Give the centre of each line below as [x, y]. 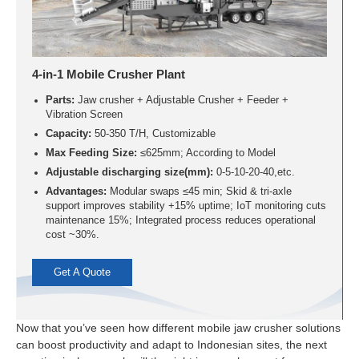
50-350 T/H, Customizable [153, 134]
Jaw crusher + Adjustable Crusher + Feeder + [181, 101]
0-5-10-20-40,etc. [254, 173]
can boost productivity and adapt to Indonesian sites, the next [171, 344]
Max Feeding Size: [91, 153]
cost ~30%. [72, 235]
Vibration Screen [84, 115]
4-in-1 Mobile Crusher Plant [109, 75]
